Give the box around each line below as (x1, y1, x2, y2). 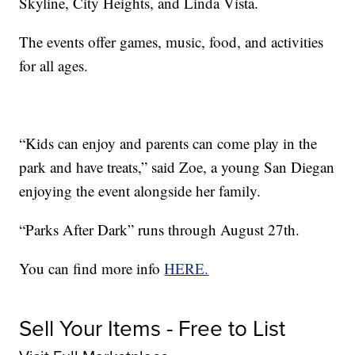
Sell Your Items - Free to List (19, 311, 286, 345)
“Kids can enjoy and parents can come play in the (19, 132, 318, 153)
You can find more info (19, 258, 165, 278)
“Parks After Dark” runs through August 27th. (19, 219, 300, 239)
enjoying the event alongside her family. (19, 180, 261, 200)
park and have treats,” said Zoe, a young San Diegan (19, 156, 335, 177)
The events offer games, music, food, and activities (19, 31, 324, 52)
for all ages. (19, 55, 89, 75)
